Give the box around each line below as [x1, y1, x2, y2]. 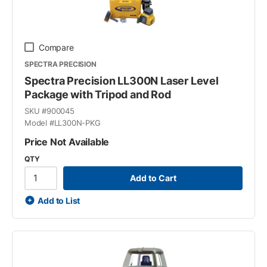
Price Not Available [24, 135, 110, 148]
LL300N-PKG [54, 117, 101, 128]
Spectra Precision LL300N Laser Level [24, 74, 219, 87]
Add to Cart [129, 173, 176, 183]
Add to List [38, 195, 80, 206]
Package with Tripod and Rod [24, 88, 171, 101]
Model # [24, 117, 54, 128]
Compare [39, 42, 74, 52]
